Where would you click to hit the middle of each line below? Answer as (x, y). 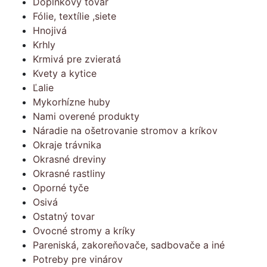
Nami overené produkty (86, 116)
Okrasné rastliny (69, 173)
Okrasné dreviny (69, 159)
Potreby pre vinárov (78, 259)
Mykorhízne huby (72, 102)
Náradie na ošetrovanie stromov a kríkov (125, 130)
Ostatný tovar (64, 216)
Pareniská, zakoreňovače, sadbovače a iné (129, 245)
